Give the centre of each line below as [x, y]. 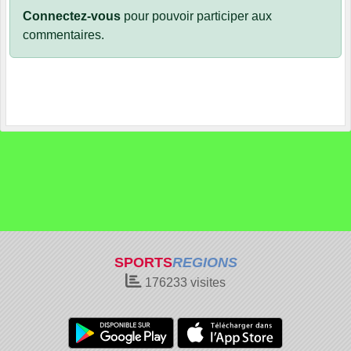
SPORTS [143, 262]
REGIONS [204, 262]
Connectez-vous [72, 16]
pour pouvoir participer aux [196, 16]
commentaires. [63, 34]
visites [206, 282]
